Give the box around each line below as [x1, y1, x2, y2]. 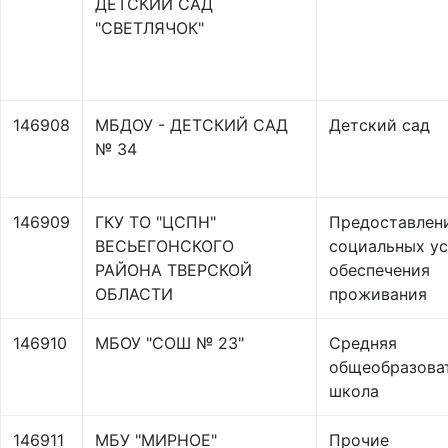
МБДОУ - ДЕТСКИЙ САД [95, 115, 288, 135]
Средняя [329, 333, 397, 353]
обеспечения [329, 260, 430, 280]
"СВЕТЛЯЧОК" [95, 18, 204, 38]
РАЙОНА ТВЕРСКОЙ [95, 260, 252, 280]
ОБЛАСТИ [95, 284, 173, 304]
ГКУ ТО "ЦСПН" [95, 212, 216, 232]
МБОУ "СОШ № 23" [95, 333, 244, 353]
